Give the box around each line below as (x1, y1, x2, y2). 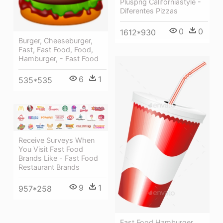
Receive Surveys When (18, 135, 95, 144)
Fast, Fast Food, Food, (18, 45, 93, 54)
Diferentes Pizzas (120, 6, 178, 15)
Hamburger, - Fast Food (18, 54, 99, 63)
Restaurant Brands (18, 162, 80, 171)
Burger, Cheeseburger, (18, 36, 93, 45)
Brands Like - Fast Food (18, 153, 98, 162)
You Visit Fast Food (18, 144, 83, 153)
